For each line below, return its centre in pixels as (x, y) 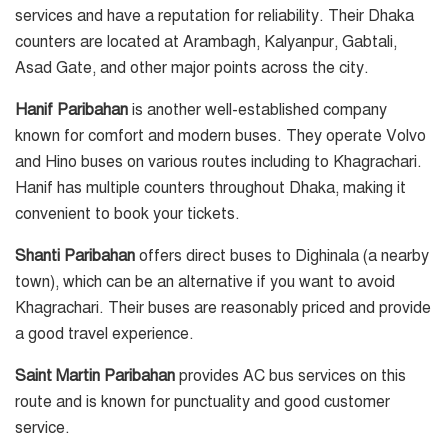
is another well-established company (257, 110)
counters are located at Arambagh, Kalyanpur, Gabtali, (206, 42)
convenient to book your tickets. (127, 214)
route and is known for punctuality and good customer (202, 402)
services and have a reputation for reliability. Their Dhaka (214, 16)
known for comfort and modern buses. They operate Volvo (220, 136)
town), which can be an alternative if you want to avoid (205, 282)
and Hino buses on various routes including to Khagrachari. (218, 162)
